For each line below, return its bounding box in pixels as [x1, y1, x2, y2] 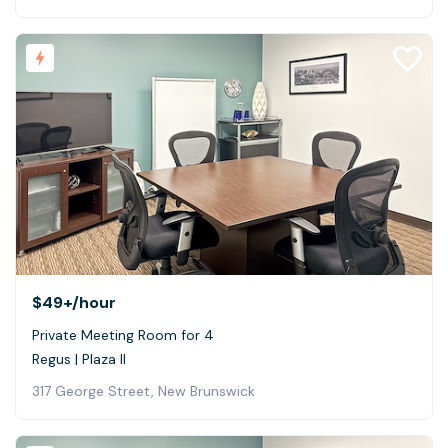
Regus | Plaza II [32, 350, 126, 369]
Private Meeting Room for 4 [32, 326, 214, 345]
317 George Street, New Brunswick [32, 382, 255, 401]
